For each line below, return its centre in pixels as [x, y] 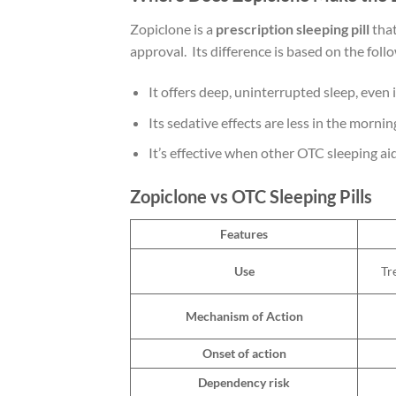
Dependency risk [244, 383]
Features [244, 234]
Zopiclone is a [173, 29]
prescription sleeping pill [293, 29]
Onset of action [244, 354]
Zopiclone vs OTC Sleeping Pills [251, 197]
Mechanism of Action [244, 316]
